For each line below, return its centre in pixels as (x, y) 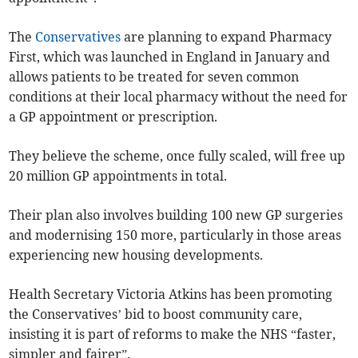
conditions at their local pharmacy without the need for (179, 97)
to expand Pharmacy (269, 37)
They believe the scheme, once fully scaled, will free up (177, 156)
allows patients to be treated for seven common (154, 77)
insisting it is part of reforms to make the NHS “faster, (173, 334)
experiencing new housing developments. (136, 255)
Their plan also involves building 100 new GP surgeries (176, 215)
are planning (163, 37)
